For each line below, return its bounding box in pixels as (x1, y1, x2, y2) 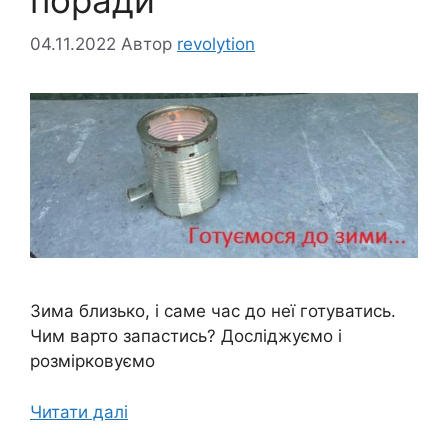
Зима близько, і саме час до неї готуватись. (30, 301, 396, 322)
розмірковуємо (30, 351, 155, 372)
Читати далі (30, 401, 128, 422)
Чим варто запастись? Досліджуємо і (30, 326, 342, 347)
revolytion (177, 34, 255, 55)
